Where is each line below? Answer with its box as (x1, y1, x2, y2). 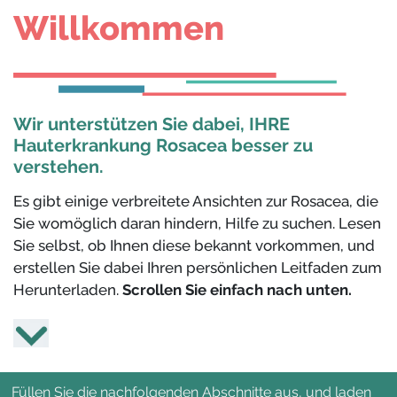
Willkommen (13, 8, 224, 49)
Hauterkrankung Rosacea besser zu (13, 134, 313, 156)
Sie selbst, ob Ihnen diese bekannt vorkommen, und (13, 236, 375, 254)
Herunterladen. (13, 280, 122, 299)
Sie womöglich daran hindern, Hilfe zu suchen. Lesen (13, 214, 381, 232)
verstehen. (13, 155, 104, 177)
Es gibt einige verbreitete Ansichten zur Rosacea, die (13, 191, 378, 210)
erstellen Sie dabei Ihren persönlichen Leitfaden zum (13, 258, 382, 276)
